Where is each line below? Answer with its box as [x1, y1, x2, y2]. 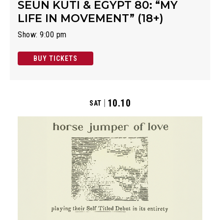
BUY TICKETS [33, 54, 78, 62]
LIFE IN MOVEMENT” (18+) [18, 11, 164, 25]
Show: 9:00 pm [18, 29, 67, 39]
